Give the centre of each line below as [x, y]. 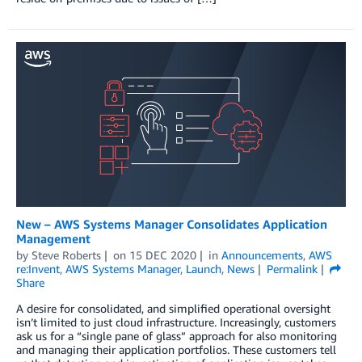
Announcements [262, 255]
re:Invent [38, 269]
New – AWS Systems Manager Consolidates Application [172, 224]
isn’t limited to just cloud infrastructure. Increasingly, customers [176, 322]
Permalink [292, 269]
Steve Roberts [66, 255]
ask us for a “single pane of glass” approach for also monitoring [177, 336]
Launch [204, 269]
